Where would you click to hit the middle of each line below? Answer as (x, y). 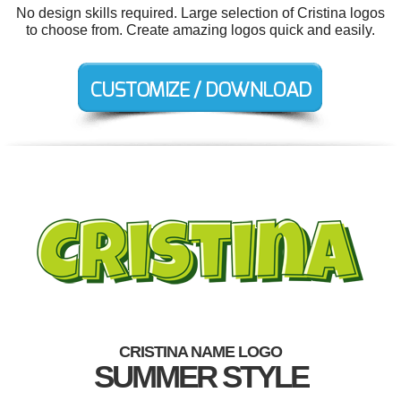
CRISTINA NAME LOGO (200, 352)
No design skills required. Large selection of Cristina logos (200, 13)
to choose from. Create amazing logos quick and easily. (200, 30)
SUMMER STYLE (200, 376)
